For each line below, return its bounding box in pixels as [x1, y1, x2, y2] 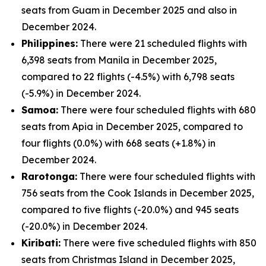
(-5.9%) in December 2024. [21, 87, 141, 99]
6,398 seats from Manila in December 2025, [21, 54, 217, 66]
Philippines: [21, 37, 78, 49]
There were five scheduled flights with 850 [61, 237, 256, 249]
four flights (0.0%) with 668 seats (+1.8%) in [21, 137, 216, 149]
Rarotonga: [21, 170, 77, 182]
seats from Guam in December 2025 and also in [21, 4, 237, 16]
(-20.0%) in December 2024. [21, 220, 147, 232]
